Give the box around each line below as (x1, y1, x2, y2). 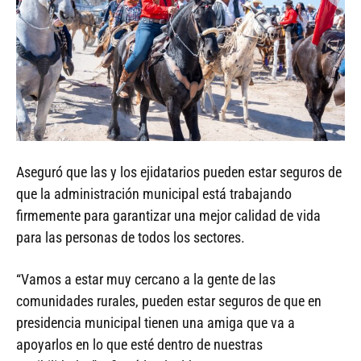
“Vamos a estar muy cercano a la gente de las (16, 270, 276, 288)
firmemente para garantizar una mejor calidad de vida (16, 206, 321, 224)
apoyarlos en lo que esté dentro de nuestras (16, 335, 263, 353)
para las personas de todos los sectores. (16, 228, 245, 246)
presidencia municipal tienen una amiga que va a (16, 313, 295, 331)
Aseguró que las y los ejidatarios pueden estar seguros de (16, 163, 342, 180)
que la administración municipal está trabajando (16, 185, 292, 202)
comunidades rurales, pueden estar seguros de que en (16, 292, 322, 309)
